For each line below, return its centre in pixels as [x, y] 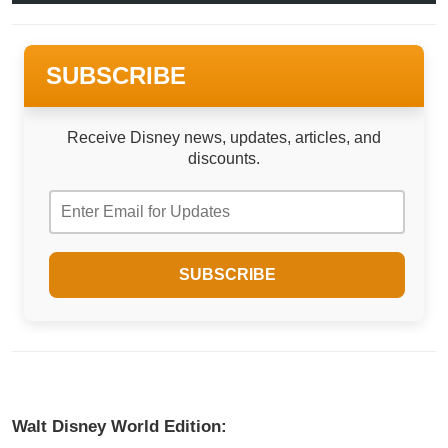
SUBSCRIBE [116, 75]
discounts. [224, 158]
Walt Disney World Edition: [119, 426]
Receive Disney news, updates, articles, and [224, 137]
